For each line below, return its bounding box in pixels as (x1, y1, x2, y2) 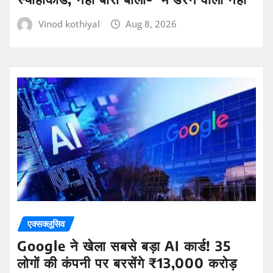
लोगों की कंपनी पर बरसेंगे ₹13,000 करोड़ (17, 254, 237, 272)
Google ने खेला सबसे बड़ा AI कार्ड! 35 (17, 237, 231, 255)
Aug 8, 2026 (126, 18, 177, 30)
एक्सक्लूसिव (27, 217, 65, 230)
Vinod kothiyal (38, 18, 100, 30)
